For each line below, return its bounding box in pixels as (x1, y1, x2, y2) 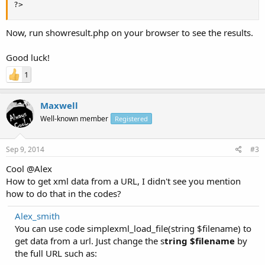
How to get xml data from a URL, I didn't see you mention (6, 174, 241, 187)
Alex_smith (15, 209, 60, 222)
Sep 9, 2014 (6, 144, 44, 154)
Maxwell (40, 99, 78, 111)
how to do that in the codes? (6, 187, 121, 199)
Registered (115, 114, 148, 123)
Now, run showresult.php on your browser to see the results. (6, 27, 253, 38)
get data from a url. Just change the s (15, 234, 164, 247)
